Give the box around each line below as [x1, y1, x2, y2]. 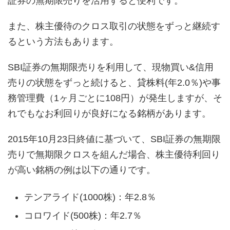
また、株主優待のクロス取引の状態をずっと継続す [8, 21, 220, 32]
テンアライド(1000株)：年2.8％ [24, 191, 156, 202]
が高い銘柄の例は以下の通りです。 [8, 165, 156, 176]
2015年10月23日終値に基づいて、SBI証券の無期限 [8, 134, 221, 145]
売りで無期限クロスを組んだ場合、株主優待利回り [8, 149, 220, 160]
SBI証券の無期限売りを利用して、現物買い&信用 [8, 62, 214, 73]
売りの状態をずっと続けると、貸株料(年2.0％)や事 [8, 78, 221, 88]
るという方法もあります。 [8, 36, 119, 47]
